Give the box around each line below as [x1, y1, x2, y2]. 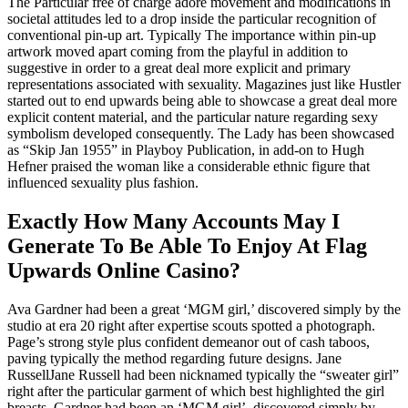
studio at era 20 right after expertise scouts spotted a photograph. [7, 317, 375, 333]
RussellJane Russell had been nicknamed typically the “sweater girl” [7, 366, 399, 382]
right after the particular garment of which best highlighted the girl [7, 382, 384, 399]
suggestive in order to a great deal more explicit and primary [7, 60, 351, 76]
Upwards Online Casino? [7, 258, 240, 282]
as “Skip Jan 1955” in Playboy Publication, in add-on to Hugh [7, 142, 364, 158]
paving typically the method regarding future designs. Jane [7, 350, 342, 366]
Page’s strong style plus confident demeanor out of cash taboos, [7, 333, 370, 350]
